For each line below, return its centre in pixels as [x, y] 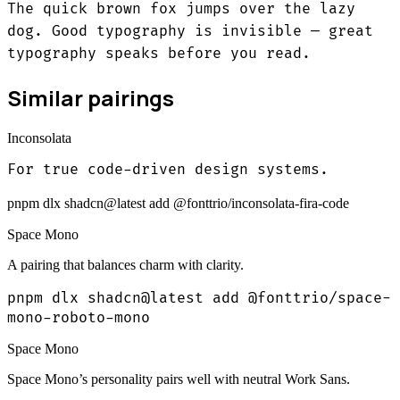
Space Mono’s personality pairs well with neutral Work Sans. [179, 379]
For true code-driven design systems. [168, 170]
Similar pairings [91, 98]
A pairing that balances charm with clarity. [125, 265]
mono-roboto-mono [79, 318]
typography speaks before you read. [159, 54]
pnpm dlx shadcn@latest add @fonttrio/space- [199, 299]
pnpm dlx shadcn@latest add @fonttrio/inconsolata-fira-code [178, 204]
